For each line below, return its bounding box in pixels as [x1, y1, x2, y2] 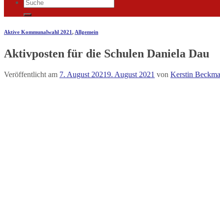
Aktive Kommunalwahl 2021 [4, 28, 72, 35]
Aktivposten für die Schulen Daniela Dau [4, 47, 209, 60]
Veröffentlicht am [4, 70, 59, 79]
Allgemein [75, 28, 98, 35]
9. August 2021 [107, 70, 155, 79]
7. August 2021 [59, 70, 107, 79]
